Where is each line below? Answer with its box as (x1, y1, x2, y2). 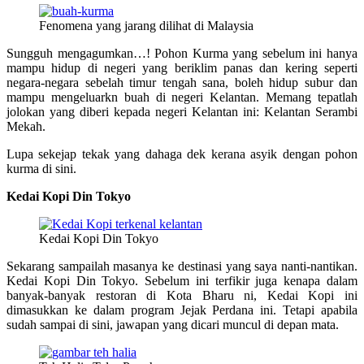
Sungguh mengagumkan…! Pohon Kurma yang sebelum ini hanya (6, 46, 357, 61)
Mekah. (6, 119, 45, 134)
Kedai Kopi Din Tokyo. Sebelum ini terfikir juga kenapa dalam (6, 274, 357, 288)
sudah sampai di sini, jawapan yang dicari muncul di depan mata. (6, 318, 339, 332)
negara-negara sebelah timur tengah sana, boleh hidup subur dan (6, 76, 357, 90)
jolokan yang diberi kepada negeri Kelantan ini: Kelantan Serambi (6, 105, 357, 119)
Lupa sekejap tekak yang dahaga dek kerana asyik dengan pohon (6, 147, 357, 162)
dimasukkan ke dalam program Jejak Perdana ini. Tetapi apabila (6, 303, 357, 318)
